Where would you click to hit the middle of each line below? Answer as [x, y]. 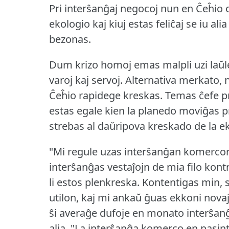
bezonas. [70, 39]
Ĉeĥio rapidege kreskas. [106, 96]
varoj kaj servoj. [86, 80]
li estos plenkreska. [94, 182]
